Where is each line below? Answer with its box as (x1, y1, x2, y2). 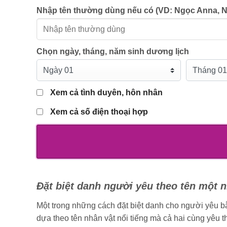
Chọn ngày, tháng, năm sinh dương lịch (36, 47, 189, 56)
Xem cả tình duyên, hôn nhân (50, 88, 163, 97)
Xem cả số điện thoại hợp (50, 107, 148, 117)
